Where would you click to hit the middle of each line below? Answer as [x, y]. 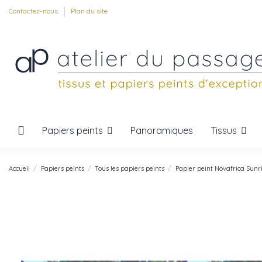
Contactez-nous [34, 11]
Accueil [19, 168]
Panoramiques [162, 130]
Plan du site [89, 11]
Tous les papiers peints [130, 168]
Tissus [225, 130]
